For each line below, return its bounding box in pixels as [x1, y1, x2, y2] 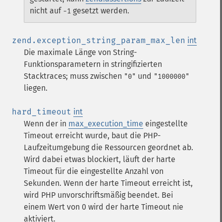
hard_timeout [12, 107, 71, 116]
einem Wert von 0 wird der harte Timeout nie [24, 202, 183, 212]
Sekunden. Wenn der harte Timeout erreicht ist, [24, 178, 193, 188]
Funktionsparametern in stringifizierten [24, 59, 162, 69]
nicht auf [30, 6, 63, 15]
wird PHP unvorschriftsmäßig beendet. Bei [24, 190, 173, 200]
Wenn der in [24, 119, 68, 128]
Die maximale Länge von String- [24, 48, 137, 57]
